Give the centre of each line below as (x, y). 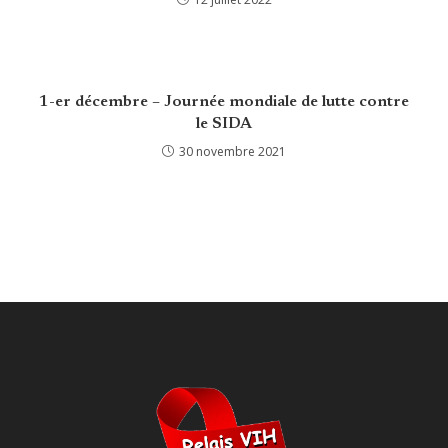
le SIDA (224, 123)
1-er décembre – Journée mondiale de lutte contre (224, 101)
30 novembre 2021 (232, 151)
